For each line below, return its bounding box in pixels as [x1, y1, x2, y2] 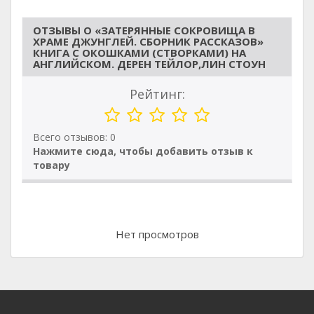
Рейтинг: [129, 86, 185, 102]
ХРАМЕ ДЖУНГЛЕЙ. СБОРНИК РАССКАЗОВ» [33, 34, 264, 48]
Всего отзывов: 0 [33, 130, 116, 144]
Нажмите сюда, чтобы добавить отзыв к [33, 144, 253, 158]
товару [33, 158, 70, 172]
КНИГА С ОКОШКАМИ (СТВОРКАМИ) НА [33, 46, 246, 60]
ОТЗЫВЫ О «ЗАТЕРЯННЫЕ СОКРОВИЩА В [33, 23, 255, 37]
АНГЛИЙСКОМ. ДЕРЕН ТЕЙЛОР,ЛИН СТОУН [33, 57, 266, 71]
